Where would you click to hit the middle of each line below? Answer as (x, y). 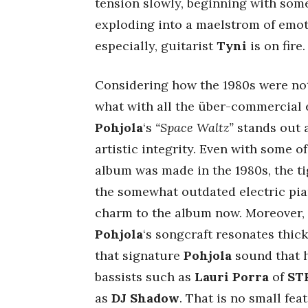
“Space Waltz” (195, 128)
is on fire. (276, 46)
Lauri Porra (232, 277)
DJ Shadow (145, 298)
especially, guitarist (156, 46)
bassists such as (145, 277)
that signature (139, 255)
